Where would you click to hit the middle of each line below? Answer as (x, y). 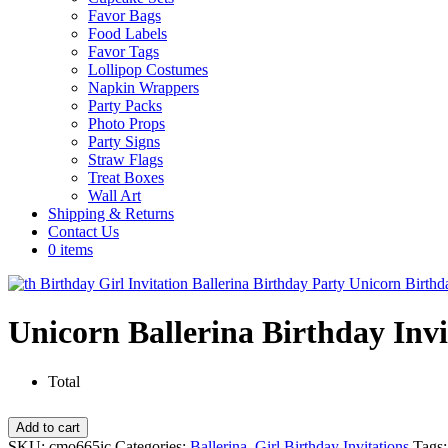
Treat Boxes (126, 177)
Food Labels (127, 33)
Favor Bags (124, 15)
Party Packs (125, 105)
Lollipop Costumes (148, 69)
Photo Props (126, 123)
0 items (70, 249)
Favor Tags (123, 51)
